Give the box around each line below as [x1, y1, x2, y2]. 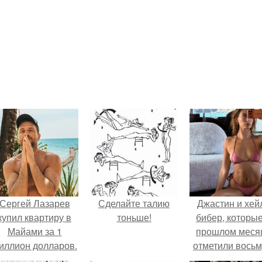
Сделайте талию [98, 196, 170, 210]
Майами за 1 [7, 225, 62, 238]
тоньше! [116, 211, 151, 224]
